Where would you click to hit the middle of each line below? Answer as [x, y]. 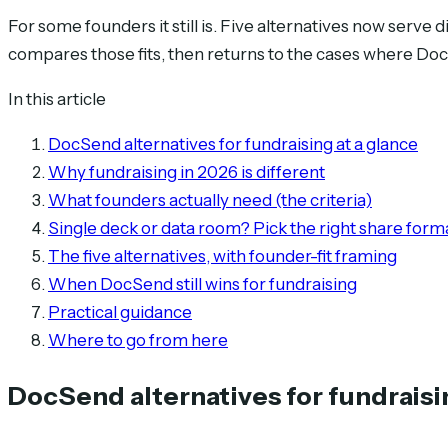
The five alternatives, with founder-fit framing [222, 255]
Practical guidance [120, 311]
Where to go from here [138, 339]
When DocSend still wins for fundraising [202, 283]
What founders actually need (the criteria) [210, 199]
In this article [57, 98]
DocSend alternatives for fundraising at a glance [233, 143]
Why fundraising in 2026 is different [186, 171]
